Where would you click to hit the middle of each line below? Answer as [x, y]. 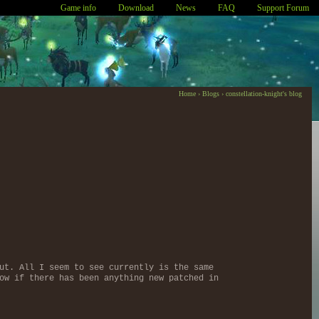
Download [136, 8]
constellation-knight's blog [264, 94]
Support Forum [283, 8]
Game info [78, 8]
